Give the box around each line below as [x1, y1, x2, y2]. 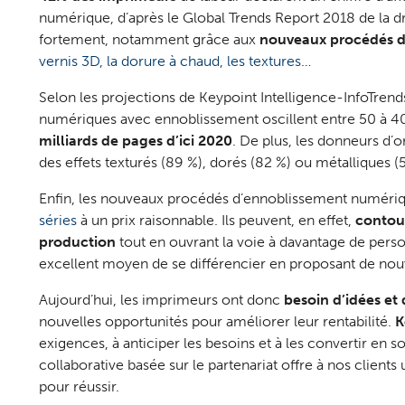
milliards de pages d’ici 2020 [38, 132, 232, 150]
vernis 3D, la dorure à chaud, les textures [38, 52, 301, 71]
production [38, 233, 116, 251]
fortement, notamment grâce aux [38, 31, 259, 49]
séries [38, 212, 77, 230]
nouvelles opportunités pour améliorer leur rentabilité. [38, 313, 395, 331]
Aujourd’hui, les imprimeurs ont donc [38, 291, 284, 309]
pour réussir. [38, 378, 119, 396]
